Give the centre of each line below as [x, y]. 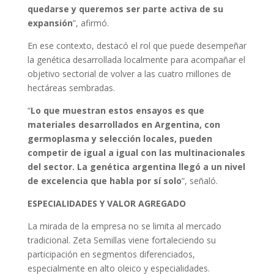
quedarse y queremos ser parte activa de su [125, 9]
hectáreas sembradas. [71, 88]
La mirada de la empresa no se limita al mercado [124, 226]
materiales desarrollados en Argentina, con [124, 125]
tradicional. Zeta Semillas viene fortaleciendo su [121, 240]
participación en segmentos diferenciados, [111, 254]
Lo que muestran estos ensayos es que [117, 111]
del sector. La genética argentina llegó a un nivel [136, 167]
